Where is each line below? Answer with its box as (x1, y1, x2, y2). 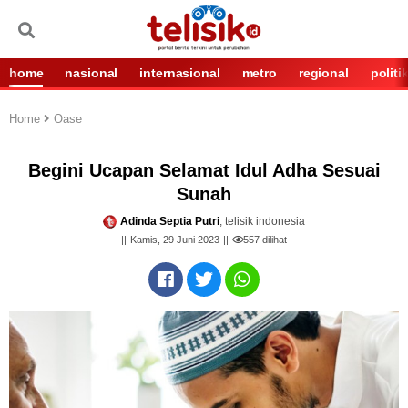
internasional (139, 66, 220, 80)
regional (298, 66, 349, 80)
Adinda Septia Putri (120, 215, 219, 228)
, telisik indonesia (219, 215, 305, 228)
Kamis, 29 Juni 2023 (130, 234, 219, 246)
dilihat (260, 234, 287, 246)
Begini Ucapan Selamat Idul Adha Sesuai (27, 160, 381, 180)
